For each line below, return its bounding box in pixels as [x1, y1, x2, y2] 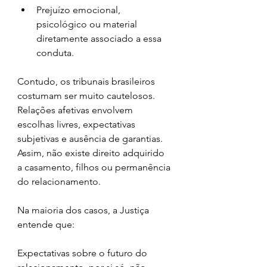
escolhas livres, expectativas [17, 118, 138, 130]
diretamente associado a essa [36, 32, 164, 44]
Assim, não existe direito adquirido [17, 147, 167, 159]
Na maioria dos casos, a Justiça [17, 204, 151, 216]
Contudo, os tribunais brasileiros [17, 75, 157, 87]
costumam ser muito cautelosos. [17, 89, 157, 101]
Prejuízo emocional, [36, 4, 123, 15]
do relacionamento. [17, 175, 101, 187]
